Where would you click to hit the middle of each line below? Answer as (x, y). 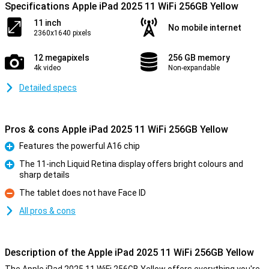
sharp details (44, 175)
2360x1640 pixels (62, 33)
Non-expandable (194, 68)
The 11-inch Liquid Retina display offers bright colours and (131, 164)
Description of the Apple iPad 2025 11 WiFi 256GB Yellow (129, 252)
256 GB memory (199, 58)
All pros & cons (47, 211)
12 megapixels (62, 58)
